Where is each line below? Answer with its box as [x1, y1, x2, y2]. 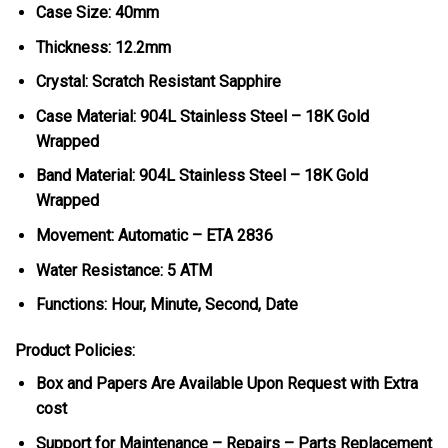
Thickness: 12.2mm [35, 37, 171, 57]
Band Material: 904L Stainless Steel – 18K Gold [35, 166, 368, 186]
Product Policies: [15, 340, 135, 360]
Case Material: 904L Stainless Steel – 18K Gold [35, 106, 369, 126]
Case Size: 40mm [35, 3, 159, 23]
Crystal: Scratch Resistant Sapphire [35, 72, 281, 92]
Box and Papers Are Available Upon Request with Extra [35, 373, 418, 393]
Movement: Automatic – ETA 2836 [35, 225, 273, 245]
